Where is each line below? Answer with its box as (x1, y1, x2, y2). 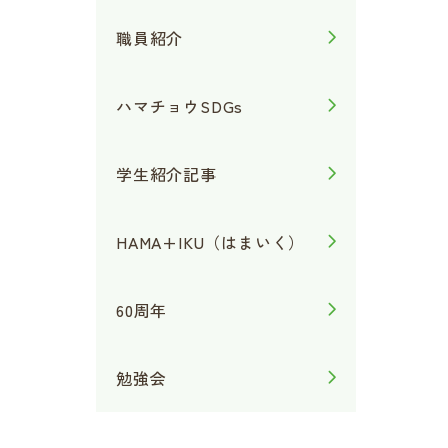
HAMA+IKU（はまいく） (116, 230, 306, 254)
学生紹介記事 (116, 162, 217, 186)
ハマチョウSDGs (116, 94, 244, 118)
